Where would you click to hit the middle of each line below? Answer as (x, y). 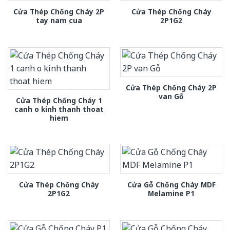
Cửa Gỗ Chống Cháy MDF (171, 184)
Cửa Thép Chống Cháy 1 (59, 101)
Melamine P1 (171, 193)
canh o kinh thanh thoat (59, 109)
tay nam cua (59, 20)
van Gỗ (171, 97)
